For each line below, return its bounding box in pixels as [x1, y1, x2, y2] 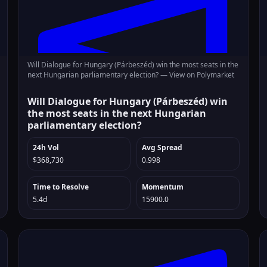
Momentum [141, 182, 184, 192]
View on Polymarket [169, 70, 235, 80]
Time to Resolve [33, 182, 89, 192]
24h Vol [33, 142, 60, 153]
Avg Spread [141, 142, 182, 153]
